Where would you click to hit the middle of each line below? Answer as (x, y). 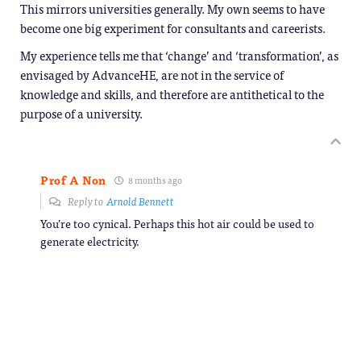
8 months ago (154, 179)
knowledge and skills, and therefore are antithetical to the (172, 94)
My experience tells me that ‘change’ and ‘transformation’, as (179, 56)
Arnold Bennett (140, 201)
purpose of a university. (81, 114)
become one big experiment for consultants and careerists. (173, 28)
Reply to (86, 201)
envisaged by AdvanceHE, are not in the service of (152, 75)
